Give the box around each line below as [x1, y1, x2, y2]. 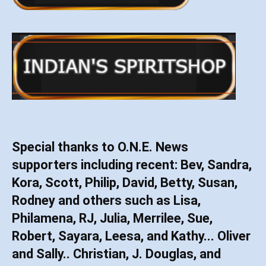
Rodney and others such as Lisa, [12, 193, 201, 208]
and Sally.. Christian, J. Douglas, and [12, 246, 221, 262]
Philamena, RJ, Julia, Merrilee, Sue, [12, 211, 213, 226]
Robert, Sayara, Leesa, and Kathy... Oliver [12, 229, 251, 244]
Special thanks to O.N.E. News [12, 140, 188, 155]
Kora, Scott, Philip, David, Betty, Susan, [12, 175, 237, 191]
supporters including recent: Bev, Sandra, [12, 157, 252, 173]
